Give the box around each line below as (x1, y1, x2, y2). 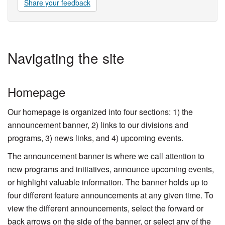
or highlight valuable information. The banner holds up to (8, 176, 208, 188)
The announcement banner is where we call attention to (8, 150, 204, 162)
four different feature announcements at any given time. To (8, 189, 213, 201)
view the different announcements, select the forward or (8, 202, 203, 214)
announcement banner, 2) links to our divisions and (8, 119, 188, 131)
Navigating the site (8, 47, 125, 68)
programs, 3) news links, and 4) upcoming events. (8, 132, 183, 144)
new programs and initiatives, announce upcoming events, (8, 163, 214, 175)
